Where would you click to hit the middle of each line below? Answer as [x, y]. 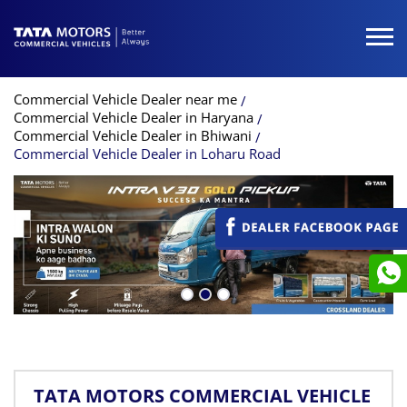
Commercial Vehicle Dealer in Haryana [134, 117]
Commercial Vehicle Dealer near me [125, 99]
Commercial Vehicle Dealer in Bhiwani [133, 135]
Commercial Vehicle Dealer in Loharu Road [147, 153]
